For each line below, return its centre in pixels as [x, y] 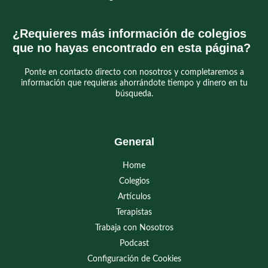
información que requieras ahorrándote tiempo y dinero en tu [134, 83]
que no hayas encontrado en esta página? [131, 48]
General [134, 141]
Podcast [134, 243]
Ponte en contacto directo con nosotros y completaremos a [134, 72]
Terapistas [134, 212]
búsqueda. [134, 94]
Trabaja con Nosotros [134, 228]
